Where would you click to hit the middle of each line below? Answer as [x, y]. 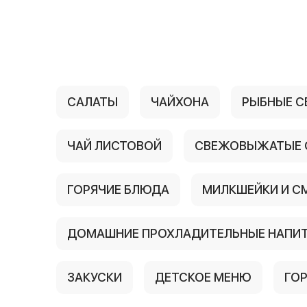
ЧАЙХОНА [180, 102]
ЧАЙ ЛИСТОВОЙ [114, 146]
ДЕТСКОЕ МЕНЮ [203, 277]
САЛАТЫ [93, 102]
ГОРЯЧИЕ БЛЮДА [118, 189]
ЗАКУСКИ [95, 277]
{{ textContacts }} [202, 29]
